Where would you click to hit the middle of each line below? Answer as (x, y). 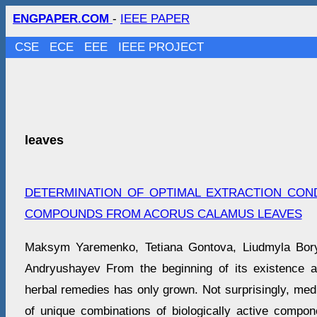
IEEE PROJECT (161, 47)
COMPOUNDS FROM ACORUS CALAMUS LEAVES (163, 214)
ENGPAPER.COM (63, 19)
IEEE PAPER (155, 19)
